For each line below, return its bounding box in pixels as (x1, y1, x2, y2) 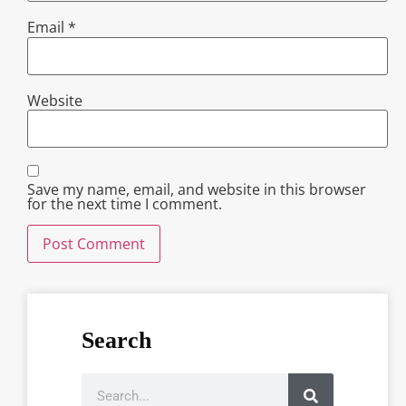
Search (82, 327, 151, 354)
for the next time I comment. (27, 194, 222, 215)
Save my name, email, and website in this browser (27, 179, 366, 200)
